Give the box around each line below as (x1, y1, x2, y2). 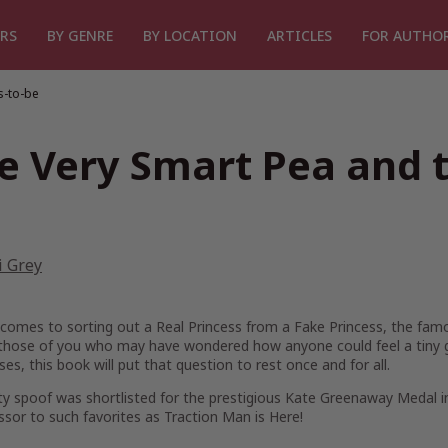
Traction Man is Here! (164, 407, 303, 426)
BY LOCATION (143, 25, 237, 45)
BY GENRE (47, 25, 113, 45)
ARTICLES (267, 25, 332, 45)
